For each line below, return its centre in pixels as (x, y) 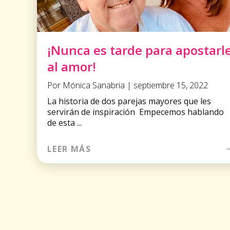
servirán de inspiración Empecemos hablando (136, 112)
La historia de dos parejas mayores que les (129, 101)
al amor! (72, 66)
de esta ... (64, 122)
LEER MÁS (69, 149)
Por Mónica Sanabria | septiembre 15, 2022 (128, 85)
